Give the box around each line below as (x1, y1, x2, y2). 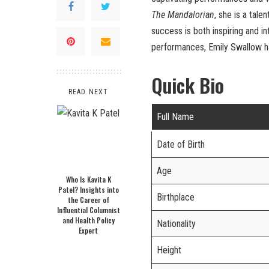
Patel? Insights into (58, 184, 119, 195)
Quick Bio (151, 71, 224, 100)
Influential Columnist (56, 205, 120, 216)
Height (157, 244, 181, 256)
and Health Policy (62, 215, 115, 226)
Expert (79, 225, 98, 236)
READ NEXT (68, 88, 109, 97)
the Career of (67, 195, 109, 205)
